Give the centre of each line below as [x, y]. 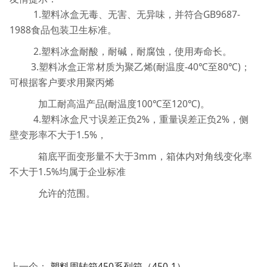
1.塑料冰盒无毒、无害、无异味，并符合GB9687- [125, 14]
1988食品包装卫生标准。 [63, 30]
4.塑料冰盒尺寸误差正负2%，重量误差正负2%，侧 [129, 119]
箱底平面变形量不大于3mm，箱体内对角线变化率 [131, 156]
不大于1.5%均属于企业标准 [67, 171]
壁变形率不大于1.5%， [58, 134]
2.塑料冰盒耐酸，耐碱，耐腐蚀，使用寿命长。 [120, 51]
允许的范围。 [52, 193]
